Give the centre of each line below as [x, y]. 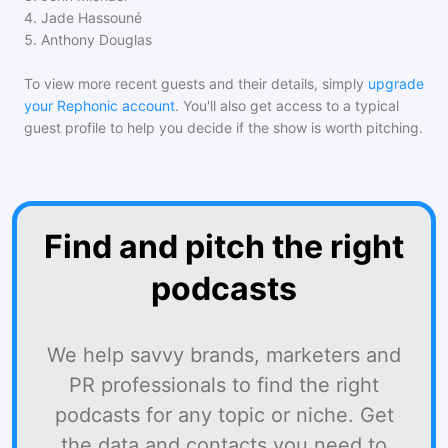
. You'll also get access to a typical [287, 105]
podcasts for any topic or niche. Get [224, 415]
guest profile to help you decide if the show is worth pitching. [223, 127]
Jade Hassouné [91, 17]
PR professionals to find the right [224, 385]
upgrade [396, 83]
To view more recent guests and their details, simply [194, 83]
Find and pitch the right [224, 246]
